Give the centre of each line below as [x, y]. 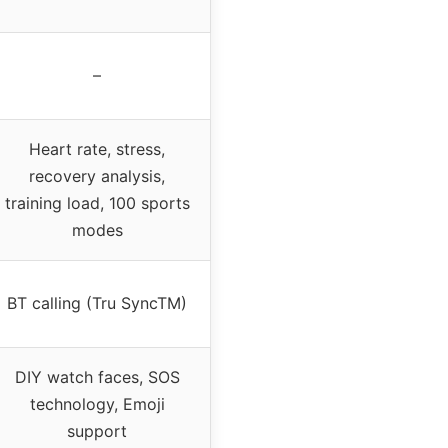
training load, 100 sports [97, 202]
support [97, 430]
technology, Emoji [97, 403]
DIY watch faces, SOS [97, 376]
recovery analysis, [97, 175]
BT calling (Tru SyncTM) [97, 302]
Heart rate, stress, [97, 148]
